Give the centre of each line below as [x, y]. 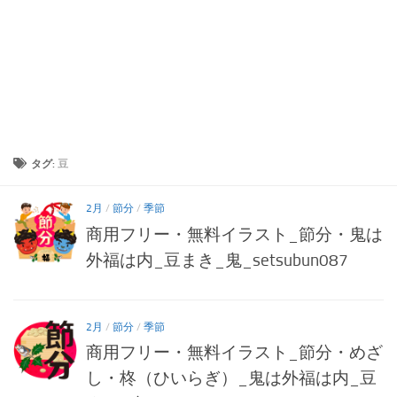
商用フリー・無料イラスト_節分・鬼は [234, 234]
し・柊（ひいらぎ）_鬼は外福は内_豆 [231, 378]
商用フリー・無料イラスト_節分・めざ [234, 353]
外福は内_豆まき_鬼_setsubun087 [217, 260]
